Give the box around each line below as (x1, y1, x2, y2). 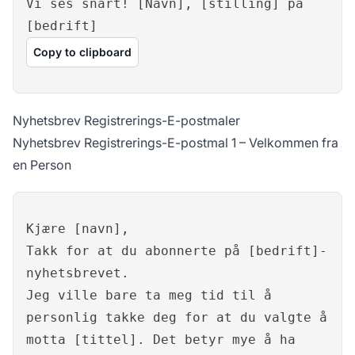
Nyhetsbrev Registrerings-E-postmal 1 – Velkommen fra (13, 135, 338, 151)
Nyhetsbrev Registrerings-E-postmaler (13, 113, 240, 129)
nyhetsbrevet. (26, 265, 129, 281)
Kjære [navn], (26, 221, 129, 237)
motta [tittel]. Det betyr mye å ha (26, 332, 296, 348)
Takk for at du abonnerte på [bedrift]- (26, 243, 327, 259)
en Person (13, 157, 71, 174)
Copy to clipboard (33, 45, 132, 59)
